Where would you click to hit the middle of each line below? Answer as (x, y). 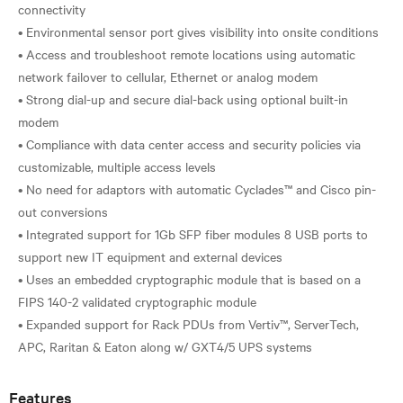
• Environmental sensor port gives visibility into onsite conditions (198, 31)
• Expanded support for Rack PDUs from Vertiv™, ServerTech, (188, 323)
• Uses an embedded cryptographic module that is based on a (189, 278)
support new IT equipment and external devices (150, 256)
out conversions (63, 211)
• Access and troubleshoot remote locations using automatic (187, 54)
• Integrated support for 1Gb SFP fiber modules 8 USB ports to (193, 233)
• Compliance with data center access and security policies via (189, 143)
